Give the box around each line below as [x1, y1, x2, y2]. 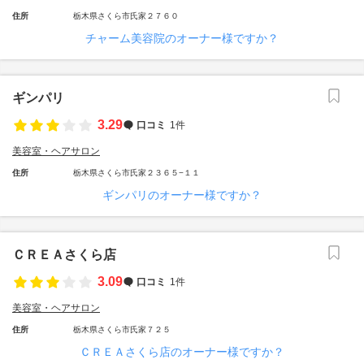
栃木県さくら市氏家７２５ [73, 325, 171, 334]
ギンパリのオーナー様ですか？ [102, 188, 262, 201]
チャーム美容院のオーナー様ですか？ [85, 32, 279, 45]
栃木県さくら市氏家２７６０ [73, 11, 179, 20]
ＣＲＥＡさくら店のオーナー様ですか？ [80, 345, 284, 358]
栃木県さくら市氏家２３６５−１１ [73, 168, 200, 177]
